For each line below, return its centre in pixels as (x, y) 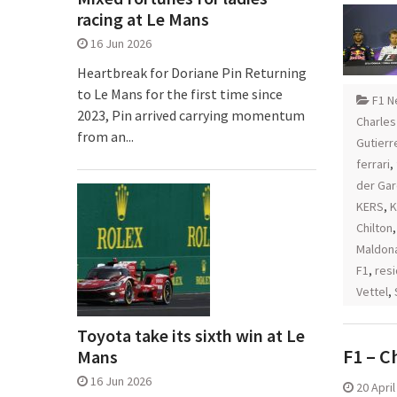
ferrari (373, 164)
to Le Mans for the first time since (180, 94)
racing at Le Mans (143, 19)
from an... (105, 136)
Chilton (374, 228)
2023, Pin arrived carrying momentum (191, 115)
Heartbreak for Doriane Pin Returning (192, 73)
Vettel (372, 292)
